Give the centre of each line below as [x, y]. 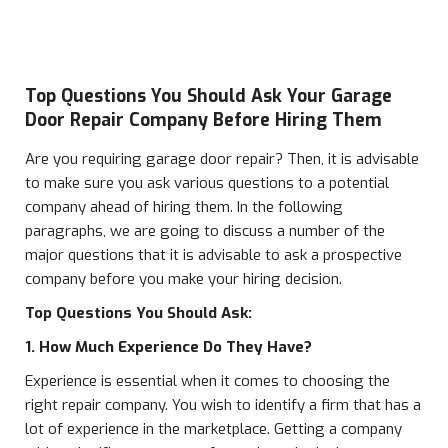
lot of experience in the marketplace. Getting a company [213, 429]
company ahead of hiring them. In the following [184, 207]
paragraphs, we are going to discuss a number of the [205, 231]
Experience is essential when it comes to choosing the [207, 381]
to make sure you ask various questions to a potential [207, 183]
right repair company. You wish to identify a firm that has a [223, 405]
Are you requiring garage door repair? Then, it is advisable [222, 159]
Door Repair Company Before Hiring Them [203, 120]
